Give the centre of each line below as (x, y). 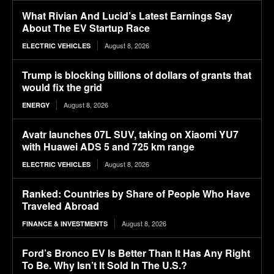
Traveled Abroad (61, 206)
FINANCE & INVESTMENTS (65, 224)
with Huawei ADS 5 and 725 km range (108, 147)
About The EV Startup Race (86, 28)
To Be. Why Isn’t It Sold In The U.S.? (105, 265)
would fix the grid (62, 87)
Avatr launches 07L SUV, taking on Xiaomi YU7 (130, 135)
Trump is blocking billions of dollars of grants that (137, 75)
